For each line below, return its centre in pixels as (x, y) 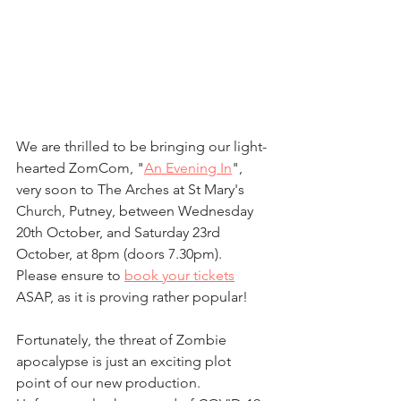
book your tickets (179, 275)
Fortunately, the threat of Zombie (123, 339)
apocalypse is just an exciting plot (125, 361)
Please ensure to (70, 275)
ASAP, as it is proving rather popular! (132, 296)
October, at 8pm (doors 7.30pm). (123, 253)
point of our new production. (112, 382)
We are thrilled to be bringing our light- (141, 146)
